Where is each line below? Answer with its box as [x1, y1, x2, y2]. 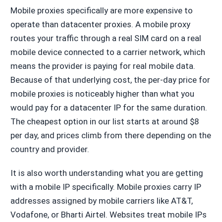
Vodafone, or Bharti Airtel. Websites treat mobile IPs [10, 210, 207, 220]
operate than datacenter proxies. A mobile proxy [10, 19, 190, 30]
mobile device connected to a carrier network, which [10, 47, 205, 57]
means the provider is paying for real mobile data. [10, 61, 195, 71]
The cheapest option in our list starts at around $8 [10, 116, 199, 127]
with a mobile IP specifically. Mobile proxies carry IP [10, 182, 201, 192]
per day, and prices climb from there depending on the [10, 130, 211, 141]
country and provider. [10, 144, 89, 155]
